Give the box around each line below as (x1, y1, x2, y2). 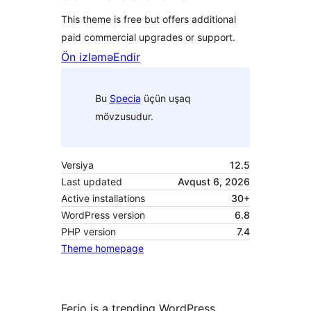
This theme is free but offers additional (61, 13, 236, 26)
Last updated (61, 176, 122, 188)
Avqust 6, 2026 (178, 176, 250, 188)
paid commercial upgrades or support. (61, 31, 235, 44)
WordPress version (61, 209, 145, 221)
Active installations (61, 192, 145, 205)
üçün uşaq (140, 92, 191, 104)
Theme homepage (61, 242, 144, 255)
